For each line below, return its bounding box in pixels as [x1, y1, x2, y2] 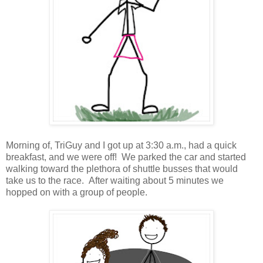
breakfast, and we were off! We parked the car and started [6, 151, 246, 162]
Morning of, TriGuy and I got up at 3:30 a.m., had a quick [6, 140, 237, 150]
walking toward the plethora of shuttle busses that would [6, 163, 238, 174]
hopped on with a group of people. [6, 187, 147, 197]
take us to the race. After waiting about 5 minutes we [6, 175, 224, 186]
